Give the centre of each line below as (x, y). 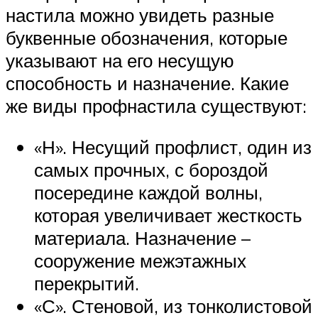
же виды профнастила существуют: (156, 106)
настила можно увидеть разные (140, 15)
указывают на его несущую (120, 61)
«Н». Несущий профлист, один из (173, 147)
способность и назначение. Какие (147, 83)
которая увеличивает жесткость (168, 215)
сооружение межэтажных (140, 260)
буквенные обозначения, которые (147, 38)
